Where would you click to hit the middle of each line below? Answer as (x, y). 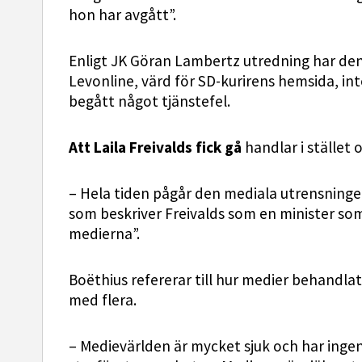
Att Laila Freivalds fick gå (157, 148)
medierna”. (104, 234)
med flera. (103, 301)
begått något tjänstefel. (149, 102)
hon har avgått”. (122, 15)
